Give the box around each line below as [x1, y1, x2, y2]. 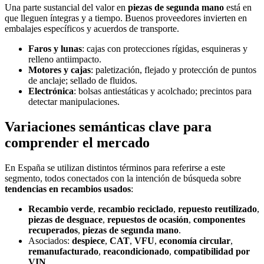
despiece [72, 236, 105, 246]
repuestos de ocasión [107, 214, 189, 225]
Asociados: [28, 236, 72, 246]
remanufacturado [28, 246, 98, 257]
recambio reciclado [98, 204, 173, 214]
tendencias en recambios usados [5, 184, 131, 194]
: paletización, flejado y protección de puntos [91, 65, 256, 75]
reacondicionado [103, 246, 169, 257]
